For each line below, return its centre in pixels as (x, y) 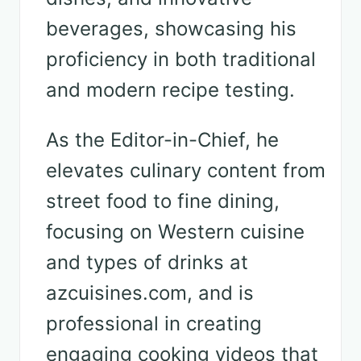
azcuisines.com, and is (150, 293)
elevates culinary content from (186, 171)
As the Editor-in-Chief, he (162, 140)
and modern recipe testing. (170, 90)
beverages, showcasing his (171, 29)
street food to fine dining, (163, 201)
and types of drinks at (147, 263)
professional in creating (154, 324)
